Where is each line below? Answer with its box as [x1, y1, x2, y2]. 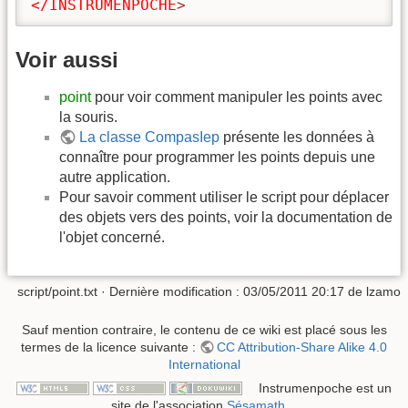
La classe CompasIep [79, 128, 220, 145]
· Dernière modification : [97, 284, 243, 300]
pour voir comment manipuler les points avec [91, 88, 382, 105]
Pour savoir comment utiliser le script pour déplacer [59, 189, 389, 205]
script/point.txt [17, 284, 97, 300]
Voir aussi [15, 46, 118, 72]
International [168, 356, 240, 372]
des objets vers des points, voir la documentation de [59, 209, 393, 225]
